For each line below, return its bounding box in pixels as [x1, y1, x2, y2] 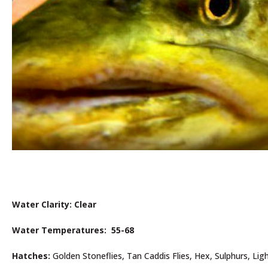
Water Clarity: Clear [12, 198, 96, 210]
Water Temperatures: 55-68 [12, 224, 134, 236]
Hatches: [12, 249, 53, 261]
